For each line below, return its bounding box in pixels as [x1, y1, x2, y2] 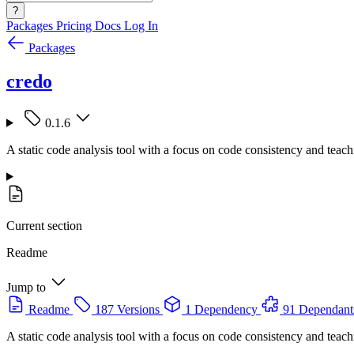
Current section [6, 218, 82, 232]
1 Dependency [185, 302, 258, 316]
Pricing [56, 19, 95, 32]
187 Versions [95, 302, 160, 316]
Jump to [6, 280, 46, 294]
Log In [124, 19, 158, 32]
